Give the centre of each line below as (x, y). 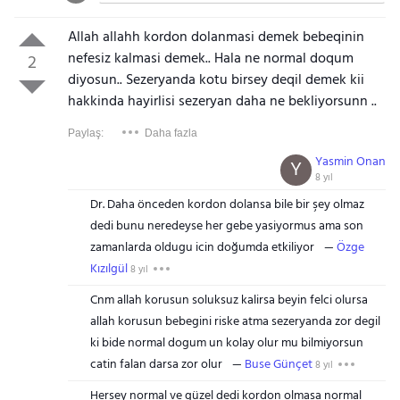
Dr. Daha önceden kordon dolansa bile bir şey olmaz (227, 205)
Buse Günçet (278, 365)
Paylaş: (85, 133)
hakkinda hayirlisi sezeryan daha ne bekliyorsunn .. (222, 102)
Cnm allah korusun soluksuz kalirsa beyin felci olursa (229, 300)
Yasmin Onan (351, 162)
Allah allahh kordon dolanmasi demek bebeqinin (216, 37)
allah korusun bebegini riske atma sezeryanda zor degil (235, 322)
